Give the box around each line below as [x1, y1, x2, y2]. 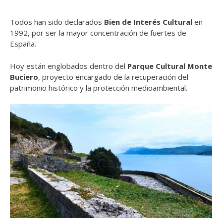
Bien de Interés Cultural [104, 17, 192, 27]
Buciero [10, 71, 38, 82]
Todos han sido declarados [10, 17, 104, 27]
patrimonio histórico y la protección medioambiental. [10, 82, 187, 93]
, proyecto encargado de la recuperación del [38, 71, 188, 82]
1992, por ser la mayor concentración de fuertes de [10, 28, 186, 38]
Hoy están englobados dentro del [10, 60, 127, 71]
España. [10, 39, 36, 49]
